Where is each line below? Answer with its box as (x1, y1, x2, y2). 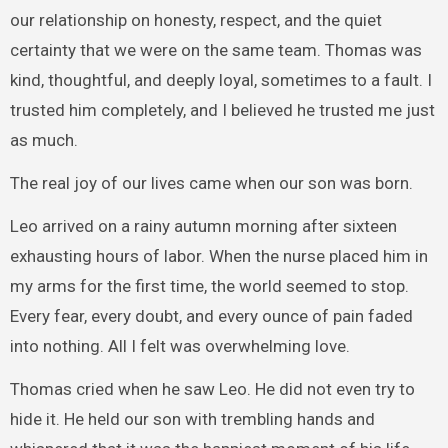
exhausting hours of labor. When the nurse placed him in (9, 245, 428, 266)
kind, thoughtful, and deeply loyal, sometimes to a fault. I (9, 70, 432, 91)
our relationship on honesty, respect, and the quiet (9, 10, 382, 31)
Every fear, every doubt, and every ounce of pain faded (9, 305, 413, 326)
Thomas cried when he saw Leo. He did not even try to (9, 378, 415, 399)
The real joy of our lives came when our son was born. (9, 173, 413, 193)
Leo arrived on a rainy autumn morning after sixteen (9, 215, 397, 236)
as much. (9, 130, 78, 151)
